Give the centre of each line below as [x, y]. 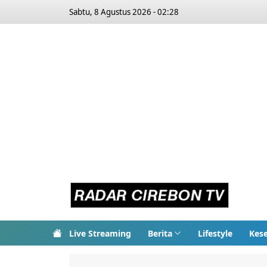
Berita [160, 233]
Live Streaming [100, 233]
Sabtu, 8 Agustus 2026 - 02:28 [124, 12]
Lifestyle [215, 233]
